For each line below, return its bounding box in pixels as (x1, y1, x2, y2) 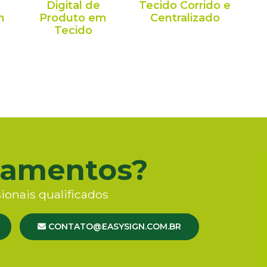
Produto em (39, 11, 107, 24)
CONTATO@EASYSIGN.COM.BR (46, 221, 181, 232)
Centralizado (150, 11, 220, 24)
